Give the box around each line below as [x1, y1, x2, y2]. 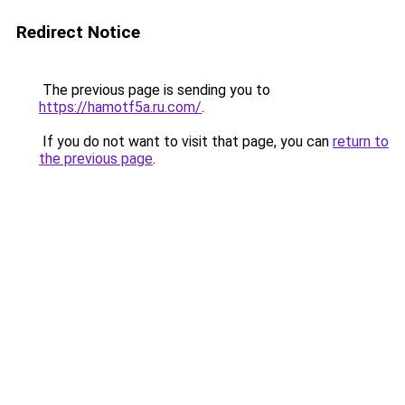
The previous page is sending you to [39, 81, 270, 99]
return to [333, 133, 389, 150]
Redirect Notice [16, 22, 140, 42]
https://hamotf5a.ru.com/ [39, 99, 202, 116]
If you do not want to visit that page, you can [39, 133, 333, 150]
